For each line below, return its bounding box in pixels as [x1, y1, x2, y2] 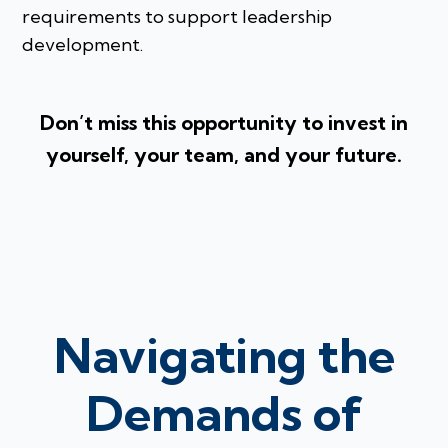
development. [22, 33, 144, 57]
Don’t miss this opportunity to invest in [40, 110, 408, 136]
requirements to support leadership [22, 5, 333, 29]
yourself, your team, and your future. [46, 142, 402, 168]
